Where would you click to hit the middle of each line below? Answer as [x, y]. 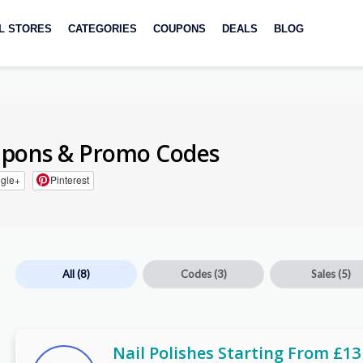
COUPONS [179, 29]
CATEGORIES [102, 29]
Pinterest [69, 180]
